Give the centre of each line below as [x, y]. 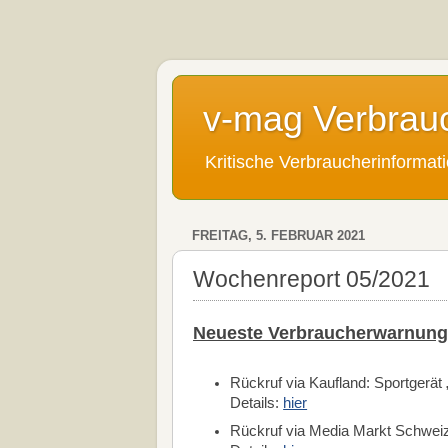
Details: [257, 403]
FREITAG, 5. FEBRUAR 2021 [278, 236]
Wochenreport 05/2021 [311, 278]
